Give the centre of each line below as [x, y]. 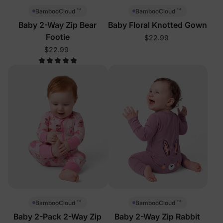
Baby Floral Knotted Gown [158, 25]
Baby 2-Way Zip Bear [58, 25]
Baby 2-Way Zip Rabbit [158, 217]
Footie [58, 37]
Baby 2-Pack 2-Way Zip [58, 217]
